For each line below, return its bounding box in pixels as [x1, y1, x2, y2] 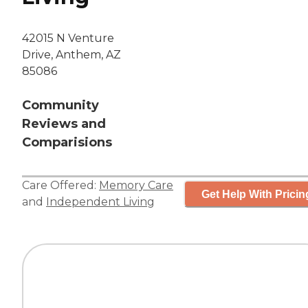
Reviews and [22, 116, 106, 132]
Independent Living [46, 195, 155, 209]
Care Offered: [22, 179, 99, 192]
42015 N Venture [22, 32, 114, 45]
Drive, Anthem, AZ [22, 48, 121, 62]
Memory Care [99, 179, 173, 192]
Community [22, 98, 99, 113]
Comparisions [22, 135, 112, 151]
